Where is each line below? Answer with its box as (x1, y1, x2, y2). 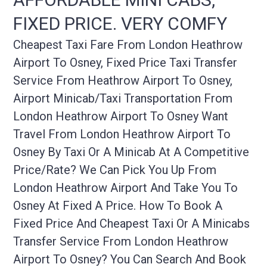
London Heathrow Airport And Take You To (13, 181, 238, 195)
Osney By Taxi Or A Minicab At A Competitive (13, 145, 250, 160)
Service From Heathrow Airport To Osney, (13, 73, 233, 88)
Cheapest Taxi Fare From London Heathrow (13, 38, 243, 52)
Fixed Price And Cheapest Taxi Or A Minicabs (13, 216, 250, 231)
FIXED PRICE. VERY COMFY (13, 13, 228, 35)
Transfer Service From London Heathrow (13, 234, 229, 249)
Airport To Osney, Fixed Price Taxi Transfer (13, 55, 238, 70)
